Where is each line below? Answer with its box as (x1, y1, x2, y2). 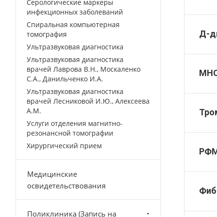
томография (27, 30, 67, 39)
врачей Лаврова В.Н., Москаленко (27, 64, 140, 74)
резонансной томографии (27, 128, 113, 138)
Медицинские (27, 169, 77, 179)
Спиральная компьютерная (27, 20, 120, 29)
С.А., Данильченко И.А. (27, 74, 103, 83)
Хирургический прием (27, 141, 102, 150)
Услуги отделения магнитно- (27, 119, 123, 128)
